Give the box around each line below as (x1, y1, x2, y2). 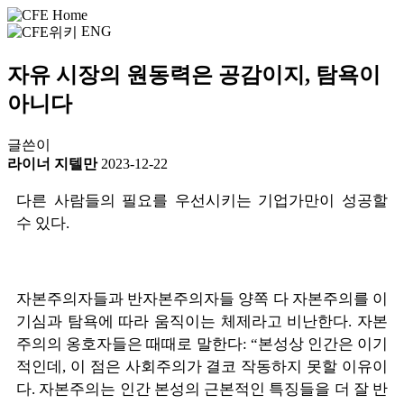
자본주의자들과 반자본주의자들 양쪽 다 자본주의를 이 (16, 289, 388, 308)
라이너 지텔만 (7, 155, 97, 171)
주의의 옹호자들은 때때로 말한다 (16, 335, 243, 353)
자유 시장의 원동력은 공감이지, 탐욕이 (7, 62, 381, 87)
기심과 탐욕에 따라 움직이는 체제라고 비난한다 (16, 312, 349, 330)
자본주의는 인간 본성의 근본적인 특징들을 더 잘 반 (39, 380, 388, 398)
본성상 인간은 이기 (257, 335, 389, 353)
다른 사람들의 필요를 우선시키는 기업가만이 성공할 (16, 191, 388, 209)
